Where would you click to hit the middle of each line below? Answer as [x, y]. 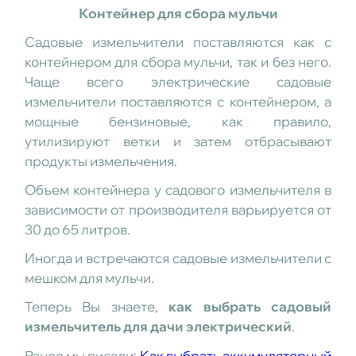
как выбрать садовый [250, 307]
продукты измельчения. [101, 161]
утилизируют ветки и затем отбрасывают [178, 141]
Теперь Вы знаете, [97, 307]
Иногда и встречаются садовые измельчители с [178, 258]
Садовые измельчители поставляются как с [178, 42]
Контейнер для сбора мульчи [178, 14]
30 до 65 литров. [77, 230]
